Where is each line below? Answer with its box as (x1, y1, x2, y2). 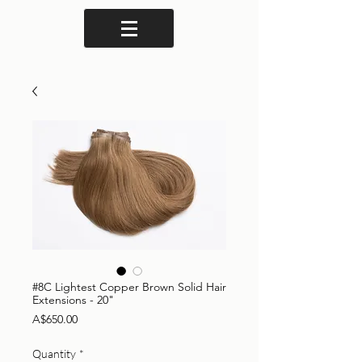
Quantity (32, 347, 76, 360)
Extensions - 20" (32, 293, 114, 307)
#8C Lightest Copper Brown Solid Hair (32, 280, 226, 294)
